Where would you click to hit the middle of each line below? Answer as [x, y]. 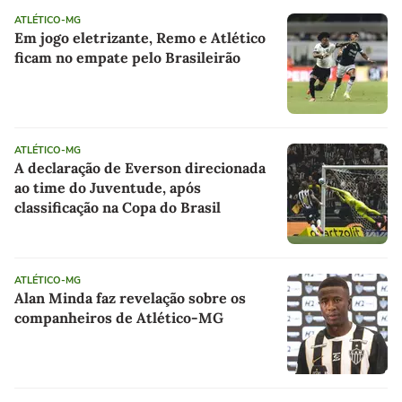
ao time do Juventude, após [108, 188]
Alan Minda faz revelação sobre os [130, 298]
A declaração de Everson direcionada [140, 168]
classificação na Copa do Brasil [118, 208]
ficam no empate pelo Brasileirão [127, 58]
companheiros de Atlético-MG [119, 318]
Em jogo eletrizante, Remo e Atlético [140, 38]
